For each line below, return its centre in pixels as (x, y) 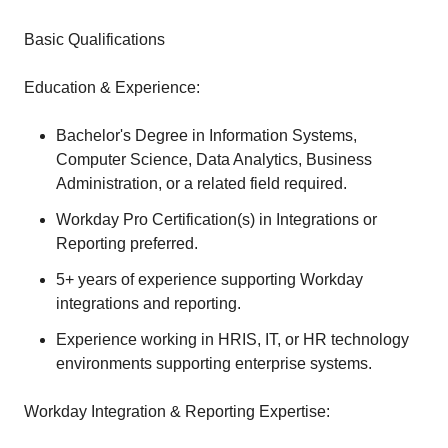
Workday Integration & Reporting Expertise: (177, 411)
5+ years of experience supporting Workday (209, 279)
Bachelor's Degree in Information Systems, (206, 135)
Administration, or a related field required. (201, 183)
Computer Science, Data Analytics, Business (214, 159)
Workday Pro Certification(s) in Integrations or (216, 219)
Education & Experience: (112, 87)
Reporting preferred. (127, 243)
